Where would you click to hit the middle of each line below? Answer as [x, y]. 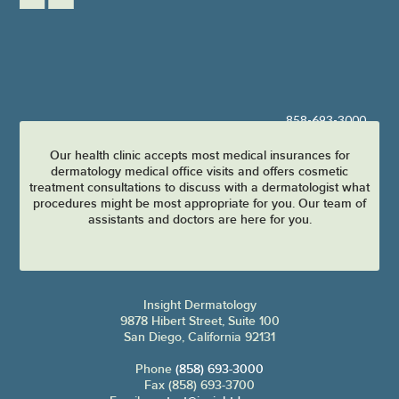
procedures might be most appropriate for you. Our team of [199, 204]
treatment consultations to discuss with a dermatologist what [199, 187]
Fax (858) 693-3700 [199, 385]
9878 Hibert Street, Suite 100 [199, 321]
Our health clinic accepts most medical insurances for [199, 155]
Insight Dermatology [199, 305]
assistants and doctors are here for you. [199, 220]
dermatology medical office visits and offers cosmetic [199, 171]
